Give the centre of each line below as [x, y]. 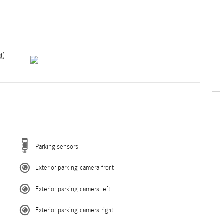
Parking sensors [57, 147]
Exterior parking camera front [75, 168]
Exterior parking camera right [74, 210]
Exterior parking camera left [73, 189]
